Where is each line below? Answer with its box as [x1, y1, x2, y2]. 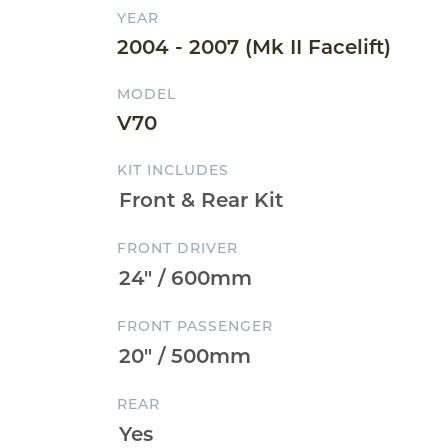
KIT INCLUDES [117, 161, 229, 179]
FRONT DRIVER [117, 239, 238, 257]
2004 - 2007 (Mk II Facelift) [117, 35, 391, 59]
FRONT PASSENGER [117, 317, 273, 335]
